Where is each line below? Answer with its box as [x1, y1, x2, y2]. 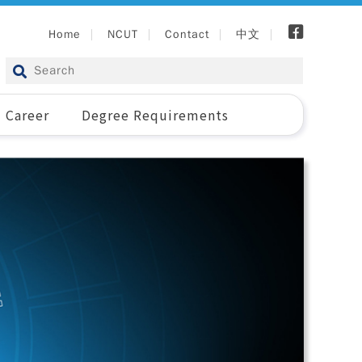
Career [5, 105, 49, 124]
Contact [165, 27, 209, 41]
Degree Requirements [82, 105, 229, 124]
